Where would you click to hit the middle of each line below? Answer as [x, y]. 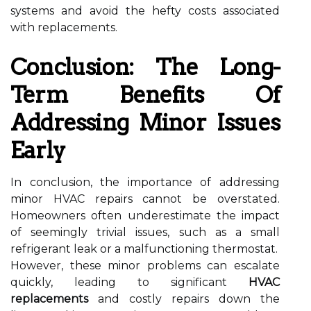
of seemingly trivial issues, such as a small [145, 232]
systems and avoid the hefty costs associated [145, 11]
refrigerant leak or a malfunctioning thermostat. [144, 249]
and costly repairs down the [184, 299]
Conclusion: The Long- [145, 67]
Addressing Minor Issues [145, 123]
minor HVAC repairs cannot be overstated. [145, 199]
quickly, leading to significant [129, 282]
